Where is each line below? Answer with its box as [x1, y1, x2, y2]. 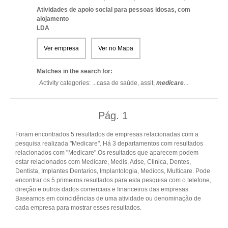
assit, [140, 79, 156, 87]
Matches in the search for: [37, 68, 112, 75]
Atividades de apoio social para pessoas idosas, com [37, 6, 190, 13]
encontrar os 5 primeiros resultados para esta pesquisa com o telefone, [15, 177, 211, 184]
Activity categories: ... [39, 79, 97, 87]
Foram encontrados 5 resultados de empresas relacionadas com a [15, 131, 198, 138]
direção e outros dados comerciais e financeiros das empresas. [15, 186, 190, 193]
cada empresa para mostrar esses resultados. [15, 204, 141, 211]
